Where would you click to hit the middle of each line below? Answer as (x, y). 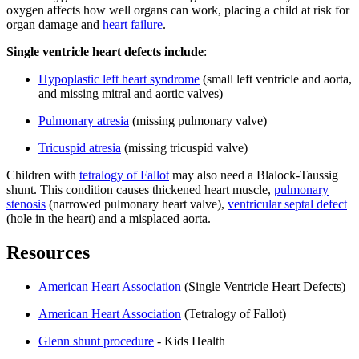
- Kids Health (190, 341)
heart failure (133, 25)
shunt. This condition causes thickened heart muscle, (140, 190)
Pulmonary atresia (84, 121)
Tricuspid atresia (80, 148)
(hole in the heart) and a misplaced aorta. (109, 219)
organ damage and (54, 25)
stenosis (26, 204)
